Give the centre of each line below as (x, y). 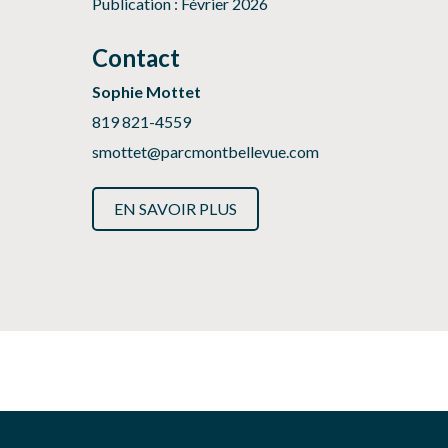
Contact (136, 58)
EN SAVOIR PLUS (175, 209)
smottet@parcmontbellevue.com (205, 152)
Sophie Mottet (146, 92)
